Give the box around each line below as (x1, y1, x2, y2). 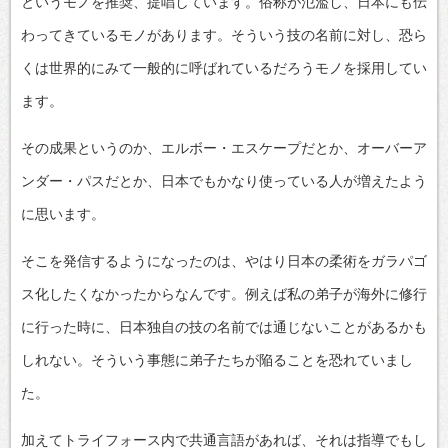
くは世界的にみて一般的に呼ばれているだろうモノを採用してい (21, 59, 427, 76)
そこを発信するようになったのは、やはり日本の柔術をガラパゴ (21, 252, 427, 269)
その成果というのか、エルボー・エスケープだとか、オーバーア (21, 139, 427, 156)
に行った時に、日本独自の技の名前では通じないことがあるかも (21, 318, 427, 335)
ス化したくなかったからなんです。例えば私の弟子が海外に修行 (21, 285, 427, 302)
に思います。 (21, 205, 105, 222)
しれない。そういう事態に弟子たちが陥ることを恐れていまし (21, 351, 413, 368)
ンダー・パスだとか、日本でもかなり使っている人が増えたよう (21, 172, 427, 189)
